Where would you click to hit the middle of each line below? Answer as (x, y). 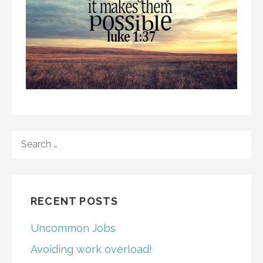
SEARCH (30, 136)
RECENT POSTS (75, 201)
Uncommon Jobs (73, 228)
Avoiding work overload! (91, 249)
